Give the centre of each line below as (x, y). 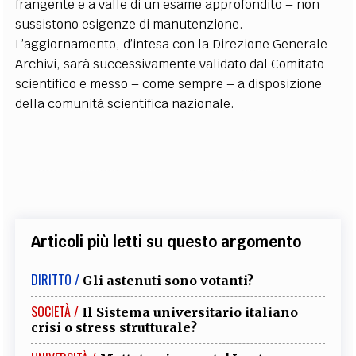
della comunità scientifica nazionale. (125, 104)
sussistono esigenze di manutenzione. (130, 25)
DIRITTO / (56, 280)
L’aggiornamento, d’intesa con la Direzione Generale (172, 44)
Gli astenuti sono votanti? (168, 281)
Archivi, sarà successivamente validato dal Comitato (170, 64)
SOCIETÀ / (55, 312)
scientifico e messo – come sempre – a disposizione (169, 84)
